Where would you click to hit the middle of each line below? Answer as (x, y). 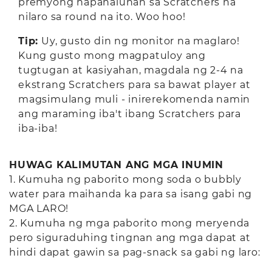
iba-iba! (39, 128)
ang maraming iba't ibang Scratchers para (130, 114)
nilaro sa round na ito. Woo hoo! (102, 17)
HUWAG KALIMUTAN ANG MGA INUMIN (116, 165)
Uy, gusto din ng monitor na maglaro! (139, 41)
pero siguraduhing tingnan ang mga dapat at (130, 238)
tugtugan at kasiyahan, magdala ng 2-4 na (131, 70)
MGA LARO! (39, 209)
